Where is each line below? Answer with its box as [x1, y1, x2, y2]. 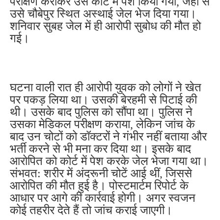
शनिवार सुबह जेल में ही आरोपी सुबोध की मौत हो [10, 20, 201, 33]
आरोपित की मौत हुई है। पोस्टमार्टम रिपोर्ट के [10, 179, 189, 192]
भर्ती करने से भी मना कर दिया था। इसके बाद [10, 142, 191, 156]
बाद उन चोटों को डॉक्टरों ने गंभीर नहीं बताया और [10, 130, 207, 143]
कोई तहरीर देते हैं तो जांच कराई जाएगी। [10, 204, 172, 217]
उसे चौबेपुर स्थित [10, 7, 83, 21]
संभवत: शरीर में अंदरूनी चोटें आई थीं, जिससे [10, 167, 192, 180]
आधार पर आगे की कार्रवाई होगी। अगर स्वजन [10, 192, 195, 205]
